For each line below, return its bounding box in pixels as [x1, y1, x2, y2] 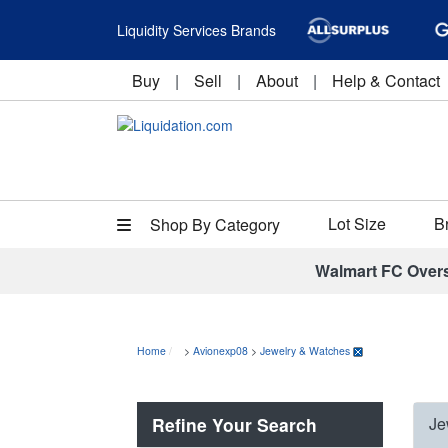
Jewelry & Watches [260, 343, 350, 358]
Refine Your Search [152, 412, 317, 437]
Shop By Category [146, 213, 280, 236]
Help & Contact [332, 69, 440, 92]
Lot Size [328, 212, 386, 235]
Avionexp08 [193, 343, 248, 358]
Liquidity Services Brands [117, 20, 276, 40]
